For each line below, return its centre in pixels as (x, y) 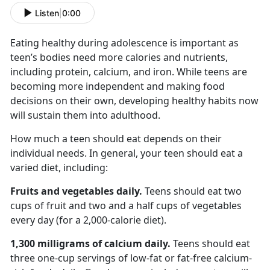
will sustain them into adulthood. (88, 115)
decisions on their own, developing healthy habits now (134, 101)
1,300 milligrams (50, 244)
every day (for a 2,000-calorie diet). (89, 220)
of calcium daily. (130, 244)
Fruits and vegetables (63, 191)
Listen (47, 13)
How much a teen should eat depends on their (116, 139)
